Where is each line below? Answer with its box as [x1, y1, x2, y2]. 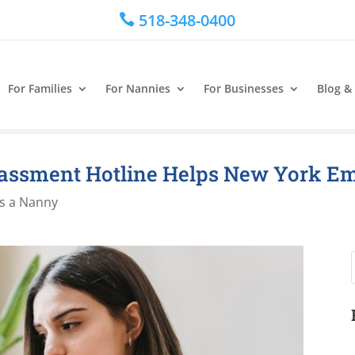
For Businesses [203, 81, 284, 96]
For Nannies [105, 81, 170, 96]
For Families [7, 81, 72, 96]
